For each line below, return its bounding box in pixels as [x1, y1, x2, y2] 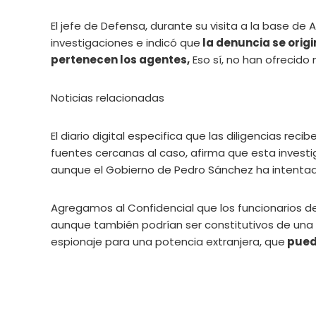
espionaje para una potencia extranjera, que [51, 234, 285, 249]
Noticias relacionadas [51, 90, 164, 105]
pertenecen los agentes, [51, 52, 190, 67]
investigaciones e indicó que [51, 35, 200, 50]
